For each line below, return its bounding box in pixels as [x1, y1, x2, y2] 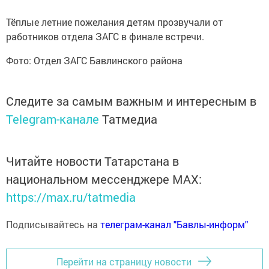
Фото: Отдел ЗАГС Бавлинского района [6, 54, 183, 67]
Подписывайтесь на [6, 218, 100, 231]
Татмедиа [102, 111, 157, 127]
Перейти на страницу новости [56, 255, 192, 268]
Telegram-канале [6, 111, 99, 127]
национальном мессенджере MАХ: [6, 171, 202, 187]
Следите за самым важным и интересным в [6, 93, 256, 109]
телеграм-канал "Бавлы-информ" [100, 218, 248, 231]
